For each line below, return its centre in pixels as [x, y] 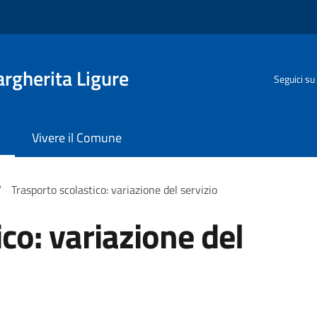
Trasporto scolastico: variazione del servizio [114, 190]
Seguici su [294, 79]
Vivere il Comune [77, 138]
